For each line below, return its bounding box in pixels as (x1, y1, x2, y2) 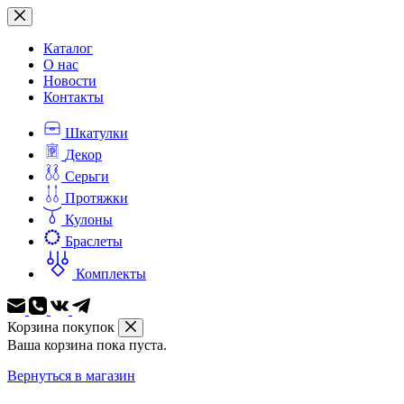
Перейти (6, 6, 60, 22)
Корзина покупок (7, 319, 115, 335)
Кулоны (65, 212, 113, 227)
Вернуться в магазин (7, 368, 135, 383)
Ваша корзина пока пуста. (7, 337, 167, 353)
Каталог (43, 41, 93, 56)
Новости (43, 73, 96, 88)
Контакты (43, 89, 104, 105)
